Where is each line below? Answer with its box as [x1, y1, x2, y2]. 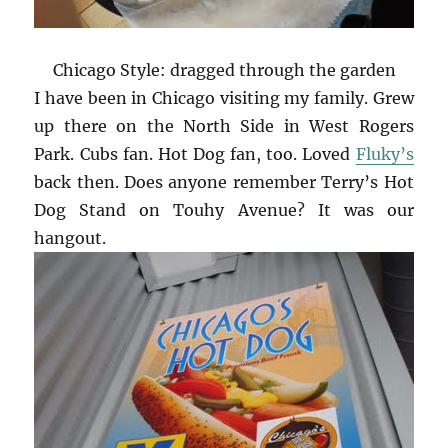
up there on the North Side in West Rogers [34, 116, 414, 137]
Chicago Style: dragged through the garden [52, 60, 396, 81]
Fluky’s [355, 144, 414, 165]
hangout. [34, 228, 107, 249]
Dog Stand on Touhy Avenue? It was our [34, 200, 414, 221]
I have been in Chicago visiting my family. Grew [34, 88, 414, 109]
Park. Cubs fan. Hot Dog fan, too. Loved [34, 144, 356, 165]
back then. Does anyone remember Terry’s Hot [34, 172, 414, 193]
